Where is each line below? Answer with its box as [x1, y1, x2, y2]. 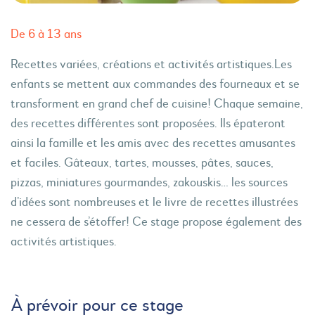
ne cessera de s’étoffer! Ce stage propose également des [11, 216, 302, 229]
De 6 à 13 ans [11, 28, 82, 41]
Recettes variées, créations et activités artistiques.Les [11, 58, 292, 71]
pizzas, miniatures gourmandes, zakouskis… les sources [11, 176, 288, 189]
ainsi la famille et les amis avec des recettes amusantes [11, 137, 295, 150]
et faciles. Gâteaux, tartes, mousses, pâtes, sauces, [11, 157, 274, 169]
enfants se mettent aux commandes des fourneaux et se [11, 78, 300, 91]
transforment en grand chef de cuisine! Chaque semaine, [11, 98, 303, 110]
